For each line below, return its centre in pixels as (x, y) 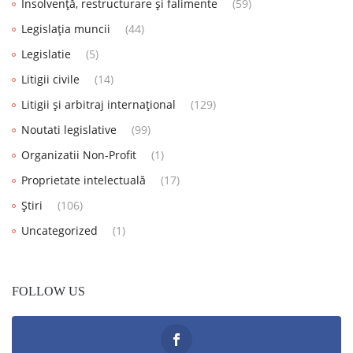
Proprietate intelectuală (84, 180)
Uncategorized (59, 231)
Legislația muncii (66, 29)
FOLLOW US (48, 292)
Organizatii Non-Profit (79, 155)
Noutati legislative (69, 130)
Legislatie (46, 54)
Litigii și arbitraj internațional (98, 105)
